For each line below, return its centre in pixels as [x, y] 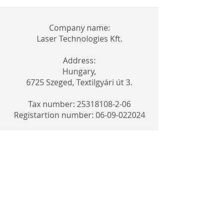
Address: [79, 60]
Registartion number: [55, 115]
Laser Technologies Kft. [79, 39]
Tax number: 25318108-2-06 [79, 104]
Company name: [79, 28]
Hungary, [79, 71]
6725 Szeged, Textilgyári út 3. [79, 82]
